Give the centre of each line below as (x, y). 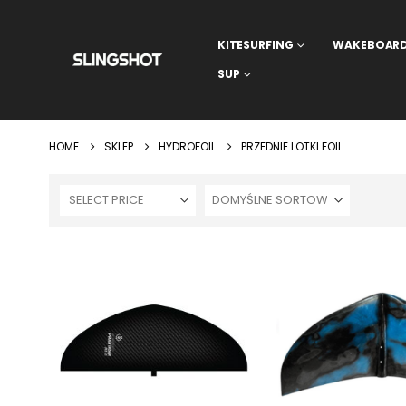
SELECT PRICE (106, 200)
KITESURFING (255, 45)
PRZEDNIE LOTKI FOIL (291, 146)
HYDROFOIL (187, 146)
